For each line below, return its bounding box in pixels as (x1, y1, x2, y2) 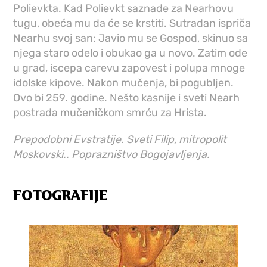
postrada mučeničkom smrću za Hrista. (13, 106, 207, 120)
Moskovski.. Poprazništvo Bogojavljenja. (13, 148, 210, 162)
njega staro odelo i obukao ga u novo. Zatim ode (13, 46, 248, 60)
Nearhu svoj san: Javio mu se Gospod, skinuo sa (13, 32, 249, 45)
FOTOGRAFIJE (13, 189, 108, 204)
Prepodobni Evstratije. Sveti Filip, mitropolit (13, 133, 227, 147)
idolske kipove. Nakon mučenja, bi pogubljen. (13, 76, 234, 90)
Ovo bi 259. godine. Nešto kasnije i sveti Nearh (13, 91, 240, 105)
